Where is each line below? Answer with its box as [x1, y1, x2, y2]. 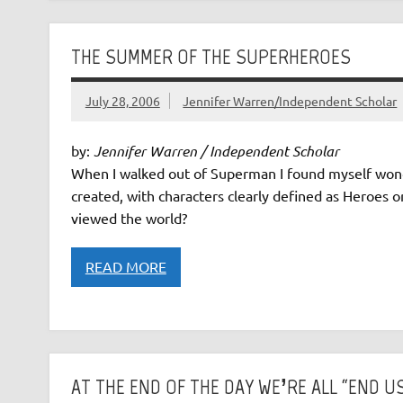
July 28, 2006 [85, 93, 160, 110]
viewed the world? [70, 208, 187, 227]
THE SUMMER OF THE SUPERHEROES [70, 42, 351, 69]
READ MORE [85, 257, 166, 276]
